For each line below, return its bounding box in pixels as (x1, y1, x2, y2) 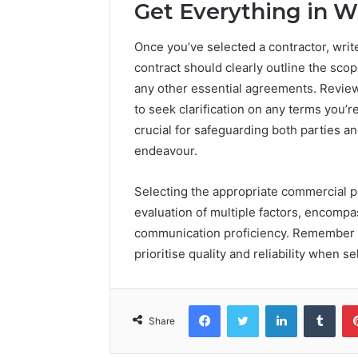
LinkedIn (296, 298, 338, 312)
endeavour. (134, 143, 197, 159)
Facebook (220, 298, 268, 312)
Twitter (258, 298, 293, 312)
